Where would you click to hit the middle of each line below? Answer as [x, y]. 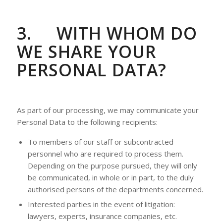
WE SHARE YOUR [86, 51]
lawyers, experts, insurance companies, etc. [102, 216]
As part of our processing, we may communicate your [108, 110]
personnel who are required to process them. [105, 154]
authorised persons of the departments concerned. [115, 189]
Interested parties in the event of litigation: [101, 204]
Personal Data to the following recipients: [87, 122]
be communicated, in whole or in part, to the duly [111, 177]
